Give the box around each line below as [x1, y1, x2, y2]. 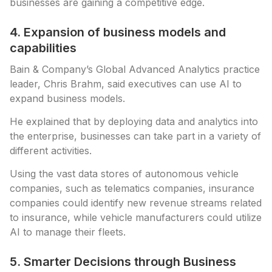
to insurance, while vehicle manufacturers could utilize [10, 211, 262, 223]
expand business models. [10, 92, 125, 104]
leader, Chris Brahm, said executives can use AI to [10, 78, 242, 90]
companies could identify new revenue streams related [10, 197, 262, 209]
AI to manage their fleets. [10, 226, 126, 238]
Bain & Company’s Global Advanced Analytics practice [10, 63, 260, 75]
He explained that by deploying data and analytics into [10, 115, 258, 127]
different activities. [10, 144, 92, 157]
